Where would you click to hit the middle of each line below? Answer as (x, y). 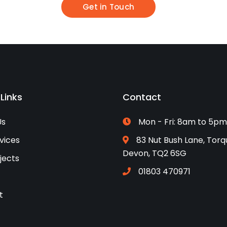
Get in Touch (108, 7)
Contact (142, 97)
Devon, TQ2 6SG (154, 153)
